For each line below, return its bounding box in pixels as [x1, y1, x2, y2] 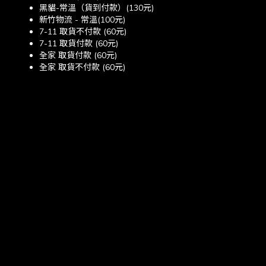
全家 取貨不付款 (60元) [39, 62, 125, 73]
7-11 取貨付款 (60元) [39, 38, 118, 49]
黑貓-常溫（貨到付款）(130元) [39, 2, 154, 14]
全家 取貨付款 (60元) [39, 50, 117, 61]
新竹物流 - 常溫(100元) [39, 14, 125, 26]
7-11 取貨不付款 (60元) [39, 26, 126, 37]
